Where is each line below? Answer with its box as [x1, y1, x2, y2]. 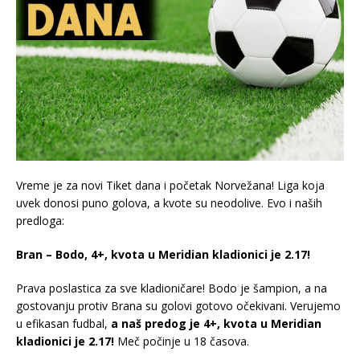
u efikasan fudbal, [16, 315, 111, 331]
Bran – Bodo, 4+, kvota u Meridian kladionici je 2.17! [16, 246, 310, 262]
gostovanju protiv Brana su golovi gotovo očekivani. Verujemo [16, 297, 341, 313]
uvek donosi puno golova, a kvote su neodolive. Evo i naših [16, 194, 322, 211]
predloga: [16, 212, 64, 228]
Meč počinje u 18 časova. [114, 333, 249, 349]
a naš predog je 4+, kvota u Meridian [111, 315, 321, 331]
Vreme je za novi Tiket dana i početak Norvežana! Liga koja [16, 177, 325, 193]
